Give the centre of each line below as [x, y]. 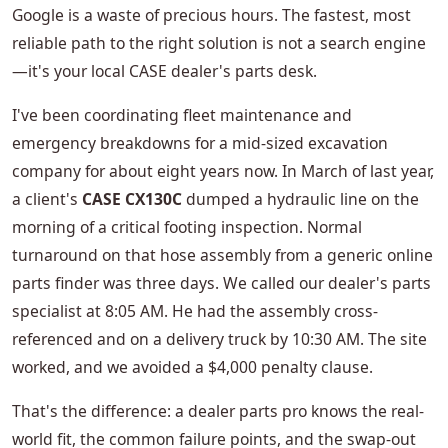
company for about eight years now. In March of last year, [223, 171]
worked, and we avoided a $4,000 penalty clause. [192, 367]
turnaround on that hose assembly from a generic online [222, 255]
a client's [47, 199]
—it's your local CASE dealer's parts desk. [164, 71]
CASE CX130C [132, 199]
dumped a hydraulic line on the [300, 199]
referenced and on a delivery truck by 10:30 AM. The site [219, 339]
